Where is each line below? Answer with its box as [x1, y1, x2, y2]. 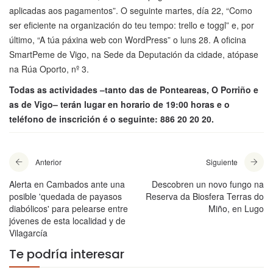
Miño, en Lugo [208, 202, 264, 215]
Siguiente [206, 157, 238, 168]
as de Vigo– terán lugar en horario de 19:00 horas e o [9, 98, 230, 111]
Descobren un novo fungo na [152, 178, 264, 191]
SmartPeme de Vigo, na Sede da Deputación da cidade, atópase [9, 48, 258, 61]
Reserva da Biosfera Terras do [146, 190, 264, 203]
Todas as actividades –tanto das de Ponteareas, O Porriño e [9, 83, 258, 96]
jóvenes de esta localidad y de [9, 214, 126, 227]
